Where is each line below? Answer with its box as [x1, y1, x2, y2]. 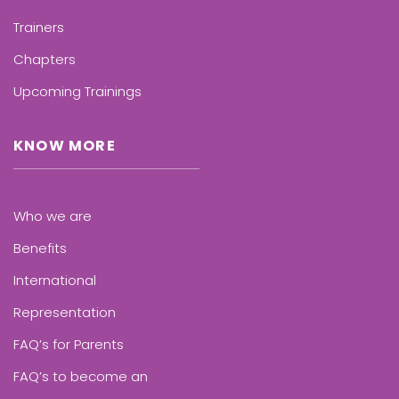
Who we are [13, 207, 92, 226]
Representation [13, 303, 116, 322]
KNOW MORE [13, 135, 116, 157]
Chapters [13, 50, 76, 69]
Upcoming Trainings [13, 82, 142, 102]
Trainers [13, 18, 64, 37]
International [13, 271, 96, 290]
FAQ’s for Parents [13, 335, 124, 354]
